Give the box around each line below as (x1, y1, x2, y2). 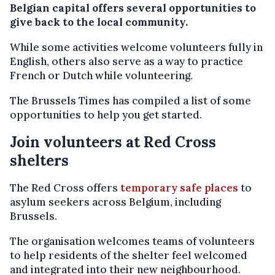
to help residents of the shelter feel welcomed (10, 249, 247, 262)
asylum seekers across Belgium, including (10, 195, 221, 209)
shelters (10, 151, 69, 170)
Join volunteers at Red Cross (10, 133, 216, 152)
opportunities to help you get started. (10, 108, 202, 122)
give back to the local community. (10, 15, 188, 29)
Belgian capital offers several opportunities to (10, 1, 256, 15)
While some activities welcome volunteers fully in (10, 41, 263, 54)
